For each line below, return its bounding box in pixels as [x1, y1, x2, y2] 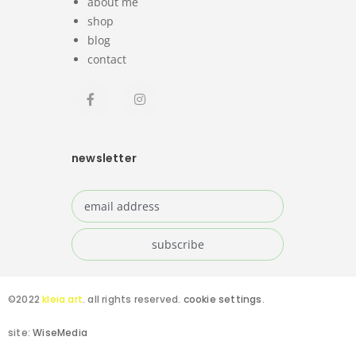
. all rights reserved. [83, 292, 184, 306]
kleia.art [42, 292, 83, 306]
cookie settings [183, 292, 262, 306]
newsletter [72, 150, 137, 166]
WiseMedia [33, 326, 88, 339]
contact [87, 52, 126, 67]
